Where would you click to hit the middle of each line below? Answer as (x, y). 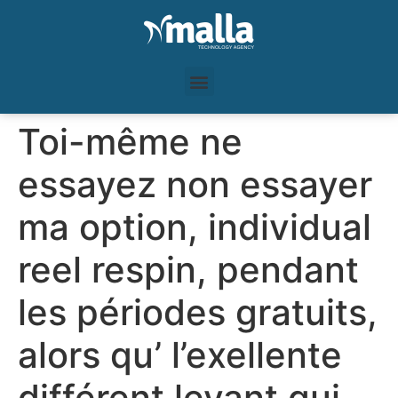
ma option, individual (195, 227)
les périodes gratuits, (198, 312)
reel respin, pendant (188, 270)
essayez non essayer (195, 184)
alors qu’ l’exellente (180, 355)
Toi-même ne (130, 142)
